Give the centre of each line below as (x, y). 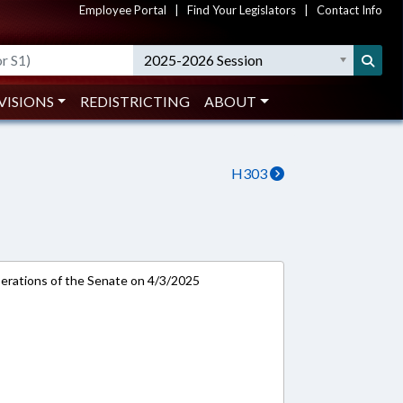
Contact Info (349, 10)
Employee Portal (123, 10)
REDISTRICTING (135, 101)
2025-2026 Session (204, 60)
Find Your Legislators (242, 10)
